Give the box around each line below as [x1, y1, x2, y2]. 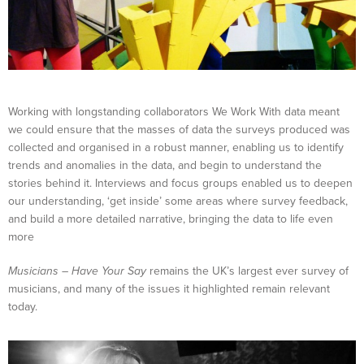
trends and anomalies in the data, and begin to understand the [8, 158, 322, 172]
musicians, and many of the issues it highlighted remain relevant [8, 281, 330, 296]
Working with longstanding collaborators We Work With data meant [8, 104, 340, 119]
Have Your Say [71, 263, 146, 278]
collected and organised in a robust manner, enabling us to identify [8, 140, 344, 154]
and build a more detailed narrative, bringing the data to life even [8, 211, 333, 226]
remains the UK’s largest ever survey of [146, 263, 349, 278]
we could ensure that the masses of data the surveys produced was [8, 122, 350, 136]
